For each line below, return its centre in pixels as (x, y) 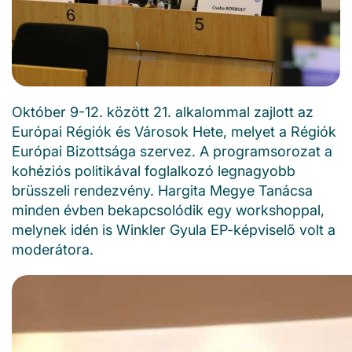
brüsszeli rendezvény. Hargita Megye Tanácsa (162, 190)
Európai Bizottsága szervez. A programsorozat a (172, 151)
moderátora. (53, 249)
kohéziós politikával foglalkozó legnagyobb (154, 170)
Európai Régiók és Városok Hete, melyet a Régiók (174, 131)
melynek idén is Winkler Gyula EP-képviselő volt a (174, 229)
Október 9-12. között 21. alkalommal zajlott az (163, 112)
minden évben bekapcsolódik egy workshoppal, (168, 210)
